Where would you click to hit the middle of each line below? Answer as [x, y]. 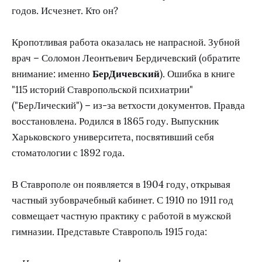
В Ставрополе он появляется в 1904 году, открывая [121, 184]
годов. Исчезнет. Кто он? [65, 10]
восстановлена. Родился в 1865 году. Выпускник [115, 121]
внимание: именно [52, 73]
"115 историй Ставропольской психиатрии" [102, 89]
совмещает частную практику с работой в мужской [121, 216]
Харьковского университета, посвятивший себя [113, 137]
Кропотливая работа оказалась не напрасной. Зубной [126, 42]
